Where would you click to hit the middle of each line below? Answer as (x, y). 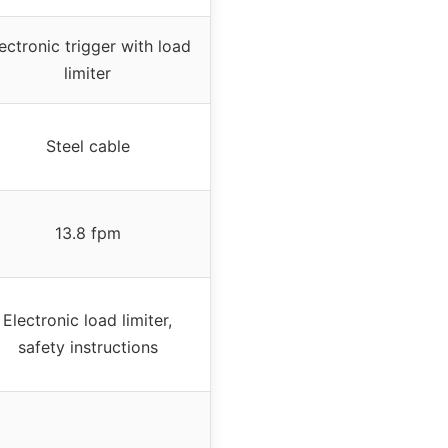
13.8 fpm (87, 233)
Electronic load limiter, (87, 320)
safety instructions (87, 347)
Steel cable (87, 146)
